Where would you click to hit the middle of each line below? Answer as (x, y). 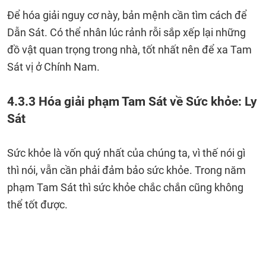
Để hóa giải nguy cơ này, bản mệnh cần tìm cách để (127, 15)
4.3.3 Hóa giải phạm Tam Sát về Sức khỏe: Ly (132, 101)
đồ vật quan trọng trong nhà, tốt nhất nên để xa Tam (129, 50)
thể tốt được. (39, 205)
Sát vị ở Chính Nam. (53, 67)
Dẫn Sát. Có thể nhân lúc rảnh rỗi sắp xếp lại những (126, 32)
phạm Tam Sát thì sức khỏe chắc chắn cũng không (125, 187)
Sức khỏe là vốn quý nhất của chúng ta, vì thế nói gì (126, 153)
